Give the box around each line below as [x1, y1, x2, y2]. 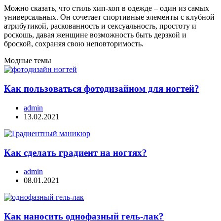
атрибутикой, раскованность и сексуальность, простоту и [4, 22, 196, 31]
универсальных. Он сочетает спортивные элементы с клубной [4, 13, 215, 22]
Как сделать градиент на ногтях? [4, 147, 147, 158]
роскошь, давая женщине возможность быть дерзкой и [4, 31, 186, 39]
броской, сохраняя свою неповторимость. [4, 39, 144, 48]
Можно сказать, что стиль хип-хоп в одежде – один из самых [4, 4, 209, 13]
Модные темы [4, 56, 51, 65]
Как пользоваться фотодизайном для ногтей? [4, 83, 199, 94]
